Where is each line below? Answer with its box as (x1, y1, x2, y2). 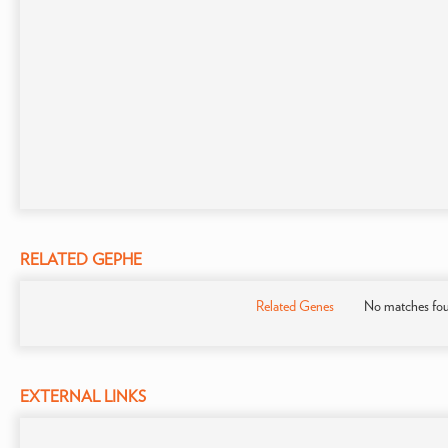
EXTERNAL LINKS (20, 387, 146, 406)
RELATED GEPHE (20, 250, 142, 269)
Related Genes (255, 298, 334, 314)
